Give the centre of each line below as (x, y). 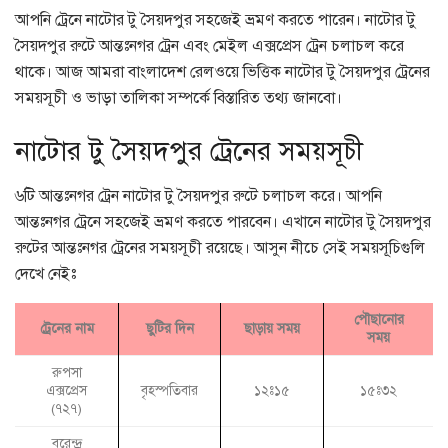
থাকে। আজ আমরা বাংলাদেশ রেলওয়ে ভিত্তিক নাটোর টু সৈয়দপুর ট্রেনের (222, 71)
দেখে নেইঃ (45, 274)
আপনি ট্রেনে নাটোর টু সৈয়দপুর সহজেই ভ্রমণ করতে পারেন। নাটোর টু (215, 19)
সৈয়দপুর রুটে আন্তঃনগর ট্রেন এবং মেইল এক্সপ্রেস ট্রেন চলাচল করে (209, 45)
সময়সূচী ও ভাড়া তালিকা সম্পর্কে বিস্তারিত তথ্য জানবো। (178, 97)
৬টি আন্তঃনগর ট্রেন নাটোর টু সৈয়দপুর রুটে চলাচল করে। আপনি (198, 196)
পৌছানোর (378, 320)
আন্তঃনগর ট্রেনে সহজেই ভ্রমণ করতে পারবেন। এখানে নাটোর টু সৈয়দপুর (223, 222)
